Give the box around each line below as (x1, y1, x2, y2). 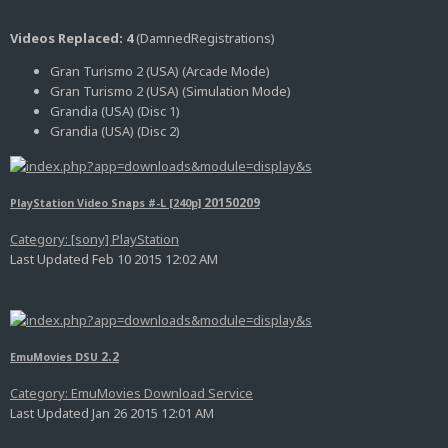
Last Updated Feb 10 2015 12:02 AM (10, 249, 218, 268)
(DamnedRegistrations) (136, 29, 275, 48)
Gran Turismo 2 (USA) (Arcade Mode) (50, 62, 270, 81)
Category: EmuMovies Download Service (10, 384, 253, 403)
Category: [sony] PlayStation (10, 229, 179, 248)
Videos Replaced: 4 (10, 29, 136, 48)
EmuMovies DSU (10, 349, 101, 365)
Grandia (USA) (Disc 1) (50, 102, 180, 121)
